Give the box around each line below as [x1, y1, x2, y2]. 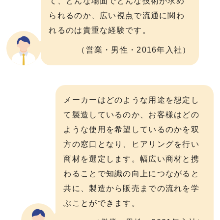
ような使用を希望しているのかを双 [63, 125, 199, 134]
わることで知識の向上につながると [63, 169, 199, 178]
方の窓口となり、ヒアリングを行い [63, 139, 199, 148]
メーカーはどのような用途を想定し [63, 95, 199, 104]
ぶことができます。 [63, 198, 140, 207]
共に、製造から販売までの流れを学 [63, 184, 199, 192]
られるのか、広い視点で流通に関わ [49, 11, 185, 20]
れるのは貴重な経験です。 [49, 26, 151, 34]
